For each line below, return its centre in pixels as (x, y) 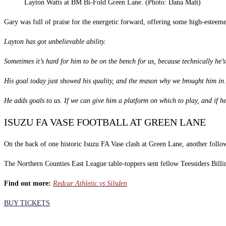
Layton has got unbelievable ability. (55, 41)
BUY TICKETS (27, 203)
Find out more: (29, 183)
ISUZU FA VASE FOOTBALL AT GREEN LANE (105, 122)
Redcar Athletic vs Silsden (90, 183)
